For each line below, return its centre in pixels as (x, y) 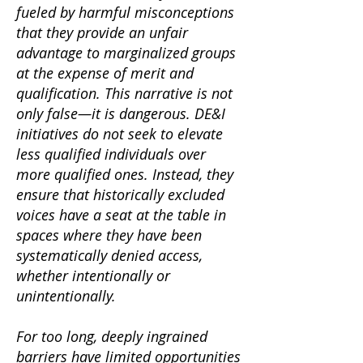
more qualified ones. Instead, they (125, 174)
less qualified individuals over (111, 154)
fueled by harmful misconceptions (125, 12)
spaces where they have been (109, 235)
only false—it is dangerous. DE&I (121, 113)
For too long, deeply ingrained (112, 336)
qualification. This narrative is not (124, 93)
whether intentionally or (93, 275)
